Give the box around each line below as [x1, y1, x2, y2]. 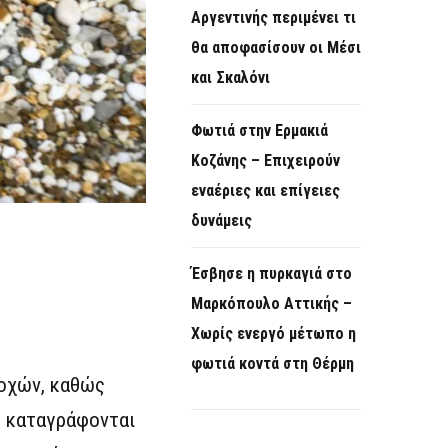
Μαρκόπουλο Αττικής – [191, 294, 352, 314]
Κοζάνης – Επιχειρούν [191, 151, 340, 171]
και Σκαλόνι [191, 68, 274, 88]
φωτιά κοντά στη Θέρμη [191, 354, 354, 374]
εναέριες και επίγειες [191, 181, 340, 201]
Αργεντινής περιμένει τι [191, 8, 356, 28]
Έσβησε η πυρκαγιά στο [191, 264, 352, 284]
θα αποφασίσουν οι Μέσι [191, 38, 361, 58]
